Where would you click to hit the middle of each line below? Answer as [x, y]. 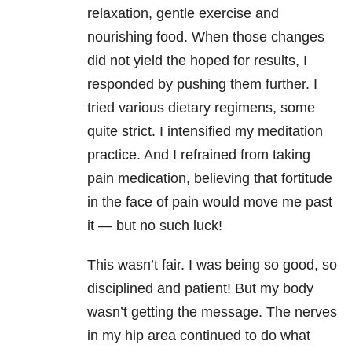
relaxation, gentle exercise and [183, 14]
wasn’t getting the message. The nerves [212, 312]
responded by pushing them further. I [202, 84]
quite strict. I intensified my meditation [205, 132]
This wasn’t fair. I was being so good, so [212, 265]
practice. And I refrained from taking [199, 155]
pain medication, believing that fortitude [210, 179]
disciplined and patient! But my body [200, 289]
